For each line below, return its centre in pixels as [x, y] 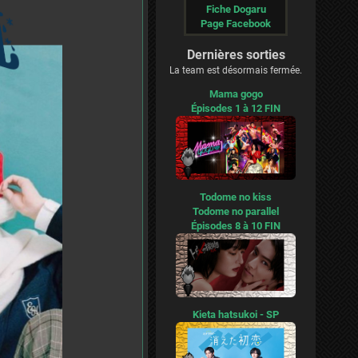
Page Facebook [236, 24]
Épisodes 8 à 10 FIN [236, 225]
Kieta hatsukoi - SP [236, 314]
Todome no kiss [236, 197]
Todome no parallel [236, 211]
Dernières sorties [236, 55]
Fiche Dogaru [236, 9]
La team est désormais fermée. [236, 70]
